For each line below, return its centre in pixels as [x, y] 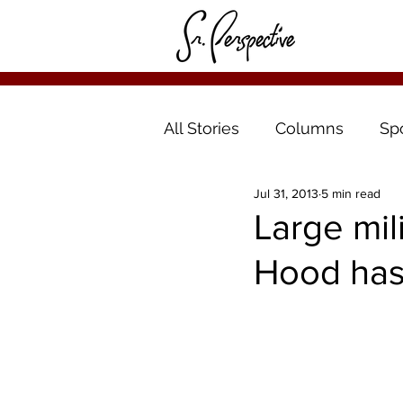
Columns [309, 128]
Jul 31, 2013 [286, 193]
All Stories [201, 128]
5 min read [351, 193]
